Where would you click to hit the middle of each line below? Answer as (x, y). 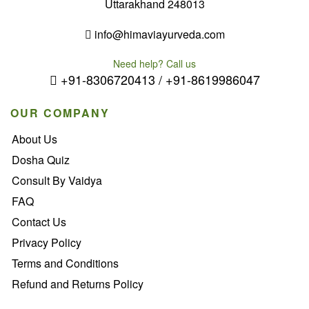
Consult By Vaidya (57, 180)
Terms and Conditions (65, 263)
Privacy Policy (47, 242)
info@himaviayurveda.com (158, 34)
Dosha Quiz (41, 160)
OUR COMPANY (60, 113)
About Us (34, 139)
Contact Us (39, 222)
